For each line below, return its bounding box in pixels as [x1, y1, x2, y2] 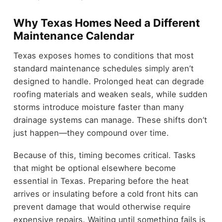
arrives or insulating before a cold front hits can [13, 188, 198, 199]
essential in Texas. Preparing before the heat [13, 175, 189, 186]
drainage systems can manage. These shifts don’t [13, 115, 207, 125]
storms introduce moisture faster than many [13, 102, 184, 112]
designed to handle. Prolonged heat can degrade [13, 76, 204, 87]
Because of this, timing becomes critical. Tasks [13, 150, 196, 160]
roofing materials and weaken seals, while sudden [13, 89, 208, 100]
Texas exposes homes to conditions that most [13, 51, 194, 61]
